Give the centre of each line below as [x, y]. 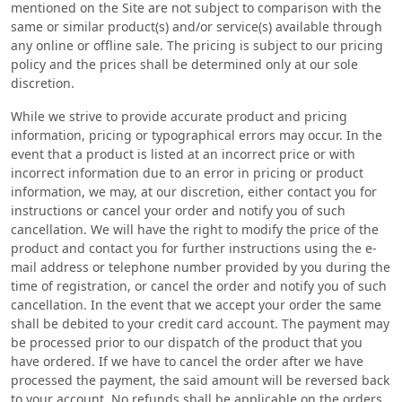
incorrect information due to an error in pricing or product [187, 173]
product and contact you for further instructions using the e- [194, 248]
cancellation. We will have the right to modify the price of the [195, 229]
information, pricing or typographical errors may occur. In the [197, 135]
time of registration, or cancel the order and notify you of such [199, 286]
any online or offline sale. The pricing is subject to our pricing [197, 45]
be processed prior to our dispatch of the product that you [187, 342]
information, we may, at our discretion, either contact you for [194, 192]
